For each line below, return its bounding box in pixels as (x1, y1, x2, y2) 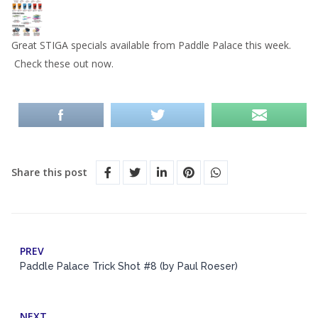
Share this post (11, 165, 87, 180)
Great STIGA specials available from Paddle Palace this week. (11, 38, 291, 53)
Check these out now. (11, 57, 114, 71)
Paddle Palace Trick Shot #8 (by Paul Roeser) (20, 261, 238, 273)
